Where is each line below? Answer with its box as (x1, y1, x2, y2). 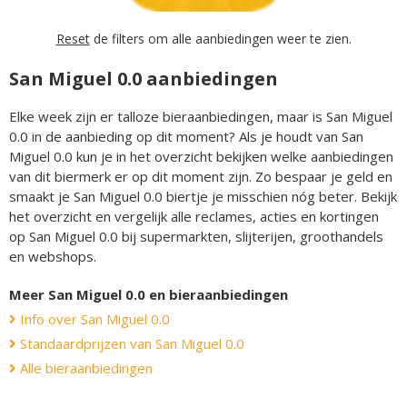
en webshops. (9, 246, 96, 265)
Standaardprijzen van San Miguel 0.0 (16, 333, 244, 352)
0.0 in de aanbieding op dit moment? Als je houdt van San (9, 126, 363, 145)
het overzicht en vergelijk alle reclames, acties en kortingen (9, 206, 379, 225)
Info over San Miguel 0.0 (16, 309, 170, 328)
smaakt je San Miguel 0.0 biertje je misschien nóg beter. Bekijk (9, 186, 397, 205)
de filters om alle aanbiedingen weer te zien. (89, 29, 352, 47)
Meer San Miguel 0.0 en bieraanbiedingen (9, 284, 288, 303)
